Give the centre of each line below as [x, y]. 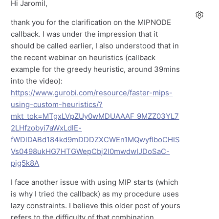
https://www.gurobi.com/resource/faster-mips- [92, 93]
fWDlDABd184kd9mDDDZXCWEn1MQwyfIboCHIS [96, 140]
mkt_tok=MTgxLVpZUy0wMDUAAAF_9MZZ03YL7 [95, 116]
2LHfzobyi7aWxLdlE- [46, 128]
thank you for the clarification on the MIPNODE [91, 22]
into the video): [37, 81]
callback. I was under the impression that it [85, 34]
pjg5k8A [25, 163]
